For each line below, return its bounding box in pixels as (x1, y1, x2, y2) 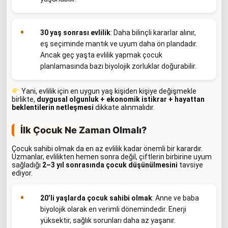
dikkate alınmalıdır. (94, 103, 155, 112)
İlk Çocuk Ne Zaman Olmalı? (20, 125, 147, 136)
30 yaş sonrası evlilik (40, 28, 110, 37)
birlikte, (12, 95, 37, 104)
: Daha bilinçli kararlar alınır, (110, 28, 196, 37)
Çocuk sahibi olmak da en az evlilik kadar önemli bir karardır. (12, 145, 203, 153)
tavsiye (178, 161, 203, 169)
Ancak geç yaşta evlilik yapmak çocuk (40, 51, 162, 60)
